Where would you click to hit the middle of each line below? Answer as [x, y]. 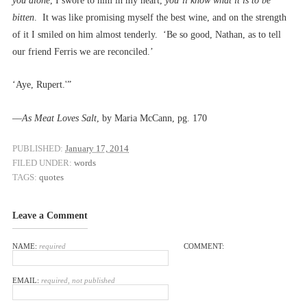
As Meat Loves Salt [59, 119]
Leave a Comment [50, 215]
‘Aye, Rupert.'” [42, 85]
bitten [23, 17]
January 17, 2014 [97, 148]
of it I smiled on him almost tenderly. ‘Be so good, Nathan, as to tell [147, 34]
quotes [51, 177]
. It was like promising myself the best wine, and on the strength [160, 17]
